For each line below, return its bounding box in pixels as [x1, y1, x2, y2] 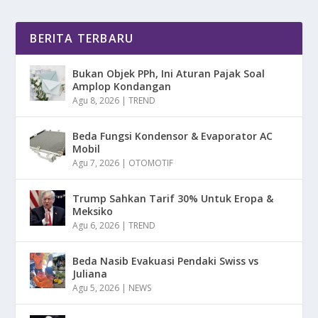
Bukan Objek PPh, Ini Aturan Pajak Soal [72, 67, 265, 81]
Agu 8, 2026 [72, 94, 120, 107]
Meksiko [72, 204, 114, 219]
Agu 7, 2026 [72, 157, 120, 170]
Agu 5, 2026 [72, 282, 120, 295]
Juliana [72, 267, 108, 281]
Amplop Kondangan [72, 79, 172, 94]
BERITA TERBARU [30, 31, 134, 47]
